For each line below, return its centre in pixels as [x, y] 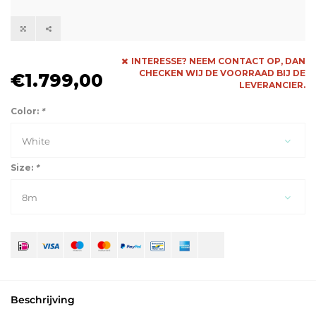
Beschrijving [43, 300]
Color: [26, 111]
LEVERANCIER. [272, 85]
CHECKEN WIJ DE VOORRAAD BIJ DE [222, 73]
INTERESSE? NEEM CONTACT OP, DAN [218, 61]
